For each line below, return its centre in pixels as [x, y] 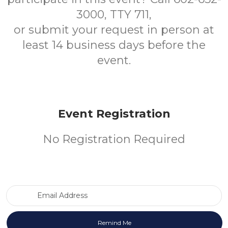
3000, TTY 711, [114, 15]
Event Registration [114, 114]
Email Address [139, 190]
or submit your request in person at [114, 30]
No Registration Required [114, 139]
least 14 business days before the [114, 45]
